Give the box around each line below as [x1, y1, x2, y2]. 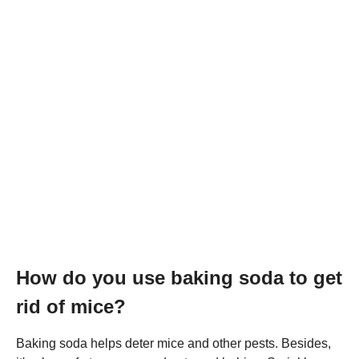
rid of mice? [16, 295, 126, 317]
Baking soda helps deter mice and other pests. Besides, [16, 336, 331, 350]
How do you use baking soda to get [16, 266, 342, 288]
